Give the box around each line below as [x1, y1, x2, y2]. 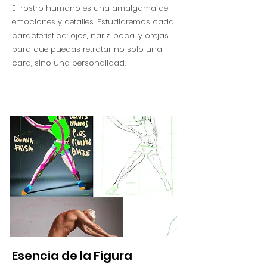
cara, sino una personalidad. [12, 57, 126, 69]
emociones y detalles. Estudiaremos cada [12, 16, 174, 27]
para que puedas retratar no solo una [12, 44, 162, 55]
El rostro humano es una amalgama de [12, 2, 168, 14]
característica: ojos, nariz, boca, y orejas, [12, 30, 170, 41]
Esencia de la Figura [12, 247, 132, 264]
